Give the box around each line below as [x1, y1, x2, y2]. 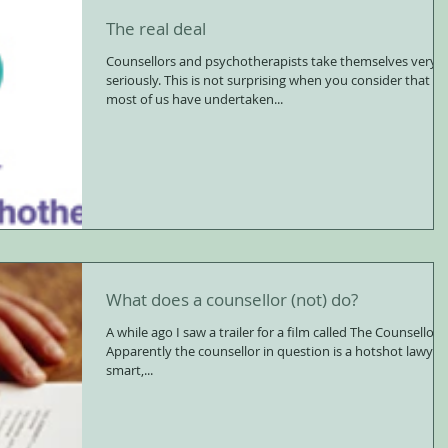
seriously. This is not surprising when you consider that [106, 71, 430, 89]
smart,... [106, 361, 153, 380]
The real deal [106, 17, 206, 40]
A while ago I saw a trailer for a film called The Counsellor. [106, 323, 442, 342]
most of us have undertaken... [106, 90, 283, 108]
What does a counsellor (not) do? [106, 288, 358, 312]
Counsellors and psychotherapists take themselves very [106, 52, 437, 70]
